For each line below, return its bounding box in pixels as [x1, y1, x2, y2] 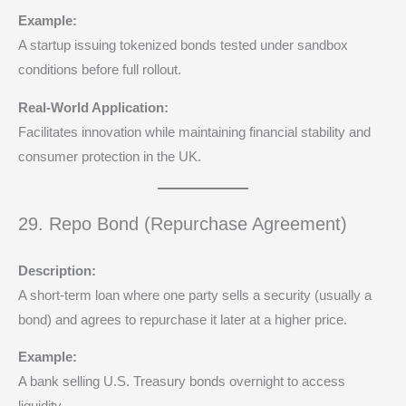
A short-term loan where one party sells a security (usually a [18, 287, 372, 303]
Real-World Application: [18, 100, 169, 115]
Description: [18, 263, 96, 278]
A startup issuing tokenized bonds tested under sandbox [18, 38, 348, 53]
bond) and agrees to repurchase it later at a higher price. [18, 312, 347, 327]
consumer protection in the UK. [18, 149, 201, 164]
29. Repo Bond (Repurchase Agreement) [18, 213, 347, 234]
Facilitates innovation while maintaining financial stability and [18, 124, 371, 140]
